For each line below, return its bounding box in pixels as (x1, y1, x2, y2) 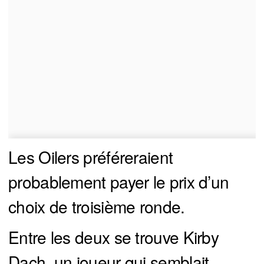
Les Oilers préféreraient (8, 144, 173, 169)
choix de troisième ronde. (8, 194, 185, 218)
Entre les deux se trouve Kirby (8, 225, 219, 249)
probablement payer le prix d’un (8, 169, 229, 193)
